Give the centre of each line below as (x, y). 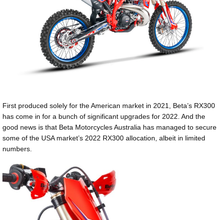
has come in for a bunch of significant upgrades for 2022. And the (104, 116)
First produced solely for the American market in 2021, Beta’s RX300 (109, 105)
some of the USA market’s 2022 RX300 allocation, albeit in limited (104, 138)
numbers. (17, 149)
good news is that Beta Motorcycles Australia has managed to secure (110, 127)
